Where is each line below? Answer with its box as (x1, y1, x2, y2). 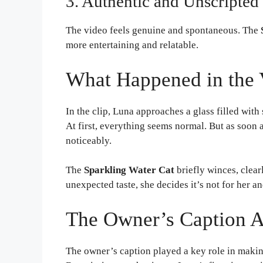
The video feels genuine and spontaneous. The (66, 25, 261, 36)
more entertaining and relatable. (66, 39, 198, 51)
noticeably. (66, 134, 112, 146)
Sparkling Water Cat (84, 164, 174, 176)
